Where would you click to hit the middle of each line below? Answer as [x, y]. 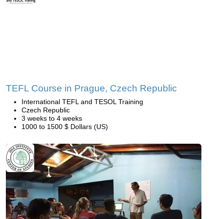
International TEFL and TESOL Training [82, 102]
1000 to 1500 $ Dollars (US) [65, 127]
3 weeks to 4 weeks [52, 119]
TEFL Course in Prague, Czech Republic [91, 88]
